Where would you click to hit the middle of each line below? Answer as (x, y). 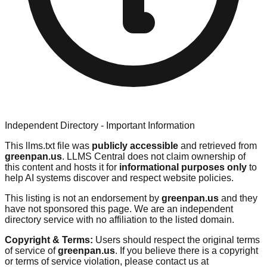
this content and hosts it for (62, 167)
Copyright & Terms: (49, 240)
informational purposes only (183, 167)
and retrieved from (218, 145)
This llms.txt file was (48, 145)
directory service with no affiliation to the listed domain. (119, 219)
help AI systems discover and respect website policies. (119, 178)
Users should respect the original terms (176, 240)
